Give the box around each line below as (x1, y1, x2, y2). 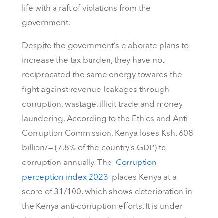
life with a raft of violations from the (21, 4, 151, 13)
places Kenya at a (108, 173, 177, 182)
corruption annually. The (21, 159, 116, 167)
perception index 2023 (21, 173, 108, 182)
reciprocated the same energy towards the (21, 71, 182, 80)
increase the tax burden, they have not (21, 56, 164, 65)
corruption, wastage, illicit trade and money (21, 100, 182, 109)
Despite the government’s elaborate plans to (21, 42, 189, 51)
